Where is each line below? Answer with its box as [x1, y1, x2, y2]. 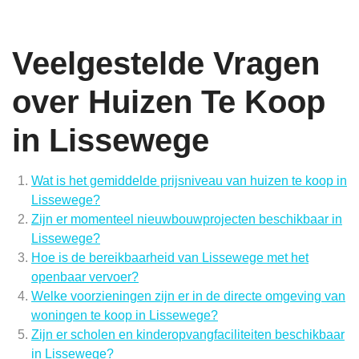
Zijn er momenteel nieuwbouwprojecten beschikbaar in [31, 212, 342, 227]
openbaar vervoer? [31, 270, 139, 284]
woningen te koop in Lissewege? [31, 309, 218, 323]
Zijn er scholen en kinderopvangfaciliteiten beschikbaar [31, 328, 345, 342]
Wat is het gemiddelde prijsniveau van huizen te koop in [31, 174, 347, 188]
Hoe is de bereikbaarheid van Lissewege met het [31, 251, 309, 265]
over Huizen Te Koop [12, 84, 325, 120]
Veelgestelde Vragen [12, 46, 320, 82]
